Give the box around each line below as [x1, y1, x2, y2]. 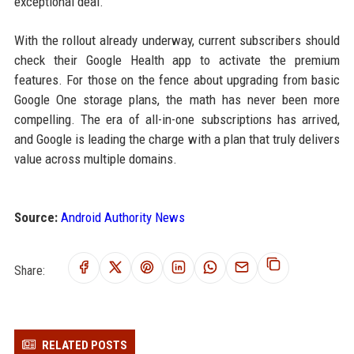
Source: [13, 209, 58, 226]
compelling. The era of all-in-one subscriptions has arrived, [13, 111, 341, 128]
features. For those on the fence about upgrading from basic [13, 72, 341, 88]
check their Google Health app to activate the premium [13, 52, 341, 69]
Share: [13, 262, 45, 278]
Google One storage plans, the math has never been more [13, 92, 341, 108]
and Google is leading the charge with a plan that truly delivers [13, 131, 341, 148]
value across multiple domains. [13, 151, 177, 168]
